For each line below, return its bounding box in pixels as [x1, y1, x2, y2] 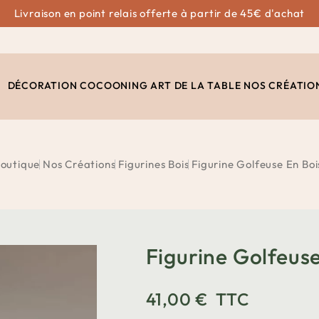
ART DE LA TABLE [150, 79, 241, 92]
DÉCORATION [7, 79, 78, 92]
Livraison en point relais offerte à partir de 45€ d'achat [14, 6, 305, 20]
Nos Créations [43, 157, 116, 171]
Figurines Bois [118, 157, 189, 171]
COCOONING [80, 79, 148, 92]
